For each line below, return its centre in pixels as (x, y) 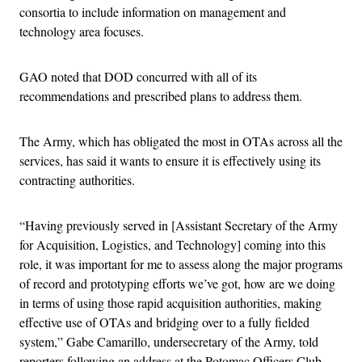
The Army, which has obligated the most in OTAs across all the (181, 141)
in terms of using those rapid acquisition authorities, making (170, 303)
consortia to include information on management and (153, 12)
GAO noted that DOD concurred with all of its (138, 77)
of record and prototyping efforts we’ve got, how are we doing (177, 284)
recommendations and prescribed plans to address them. (161, 96)
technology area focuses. (82, 32)
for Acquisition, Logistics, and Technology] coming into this (173, 245)
